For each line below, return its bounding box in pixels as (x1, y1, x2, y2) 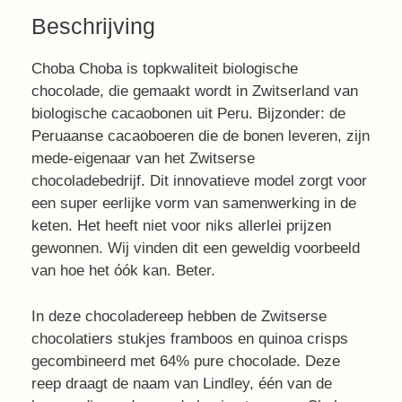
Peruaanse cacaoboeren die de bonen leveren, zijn (31, 127, 370, 144)
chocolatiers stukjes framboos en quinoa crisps (31, 329, 348, 347)
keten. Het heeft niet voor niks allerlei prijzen (31, 217, 331, 234)
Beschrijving (31, 13, 155, 39)
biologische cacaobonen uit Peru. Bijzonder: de (31, 105, 345, 122)
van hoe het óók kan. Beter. (31, 262, 215, 279)
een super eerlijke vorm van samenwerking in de (31, 195, 356, 212)
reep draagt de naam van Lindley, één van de (31, 374, 332, 392)
